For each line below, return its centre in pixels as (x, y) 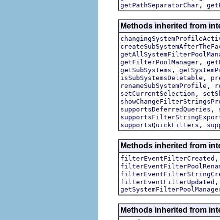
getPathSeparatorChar (160, 5)
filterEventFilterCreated (167, 158)
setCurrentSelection (158, 93)
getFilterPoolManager (160, 62)
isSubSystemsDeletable (162, 78)
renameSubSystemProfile (164, 85)
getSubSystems (146, 70)
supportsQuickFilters (160, 125)
